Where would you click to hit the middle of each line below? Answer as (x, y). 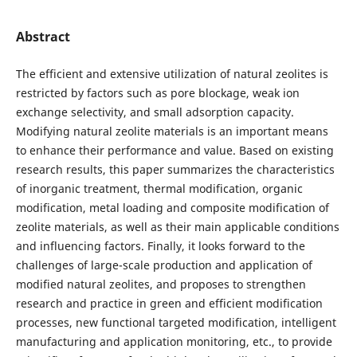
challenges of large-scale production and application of (164, 265)
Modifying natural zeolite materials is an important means (172, 131)
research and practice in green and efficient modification (169, 303)
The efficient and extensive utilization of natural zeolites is (172, 74)
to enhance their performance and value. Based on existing (175, 150)
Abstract (43, 36)
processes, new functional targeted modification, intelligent (176, 322)
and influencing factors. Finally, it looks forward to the (160, 246)
